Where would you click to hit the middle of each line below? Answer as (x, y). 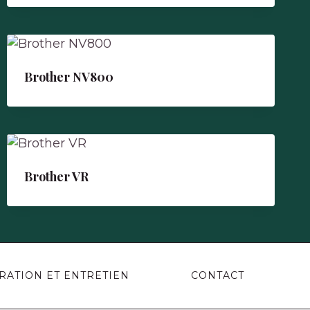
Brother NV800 (69, 77)
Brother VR (56, 176)
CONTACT (217, 276)
